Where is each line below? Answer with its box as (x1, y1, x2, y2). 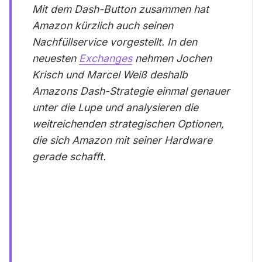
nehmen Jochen (132, 51, 212, 64)
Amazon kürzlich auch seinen (32, 19, 174, 32)
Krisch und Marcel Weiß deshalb (32, 68, 188, 81)
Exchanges (79, 51, 133, 64)
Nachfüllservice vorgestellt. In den (32, 35, 198, 48)
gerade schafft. (32, 150, 106, 163)
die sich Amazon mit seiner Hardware (32, 133, 213, 146)
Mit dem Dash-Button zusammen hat (32, 2, 209, 15)
